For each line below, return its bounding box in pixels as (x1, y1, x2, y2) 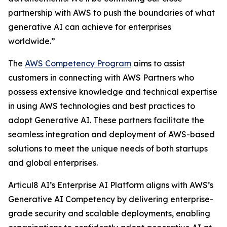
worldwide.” (8, 36, 55, 46)
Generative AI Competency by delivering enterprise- (8, 194, 213, 204)
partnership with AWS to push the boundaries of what (8, 8, 215, 18)
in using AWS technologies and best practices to (8, 101, 195, 111)
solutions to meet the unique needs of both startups (8, 143, 208, 154)
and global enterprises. (8, 158, 98, 168)
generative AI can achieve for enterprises (8, 22, 171, 32)
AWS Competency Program (25, 58, 131, 68)
